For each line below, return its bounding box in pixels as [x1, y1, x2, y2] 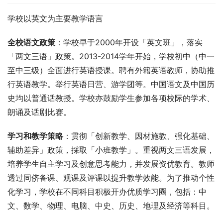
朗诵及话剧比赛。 [7, 107, 71, 117]
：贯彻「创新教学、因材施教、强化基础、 [63, 130, 215, 141]
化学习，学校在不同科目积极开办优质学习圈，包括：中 [7, 186, 207, 197]
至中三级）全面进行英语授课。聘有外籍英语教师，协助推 [7, 65, 215, 75]
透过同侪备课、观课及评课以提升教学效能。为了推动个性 [7, 172, 215, 183]
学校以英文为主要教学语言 [7, 13, 103, 23]
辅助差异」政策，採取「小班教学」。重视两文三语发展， [7, 144, 215, 155]
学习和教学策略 [7, 130, 63, 141]
